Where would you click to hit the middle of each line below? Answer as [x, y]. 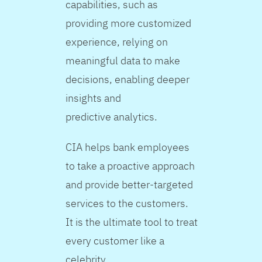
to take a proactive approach [130, 166]
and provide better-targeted [130, 185]
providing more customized [129, 23]
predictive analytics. [113, 117]
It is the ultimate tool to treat [132, 222]
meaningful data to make [123, 61]
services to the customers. [127, 204]
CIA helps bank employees [128, 147]
